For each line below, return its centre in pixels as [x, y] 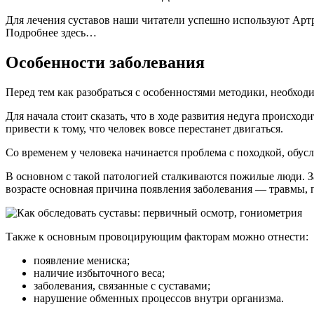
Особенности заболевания [105, 62]
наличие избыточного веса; [99, 273]
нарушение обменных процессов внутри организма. [159, 298]
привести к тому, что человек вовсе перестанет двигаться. [144, 128]
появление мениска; [82, 260]
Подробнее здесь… [51, 32]
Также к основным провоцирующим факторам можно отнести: [157, 236]
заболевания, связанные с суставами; [122, 285]
